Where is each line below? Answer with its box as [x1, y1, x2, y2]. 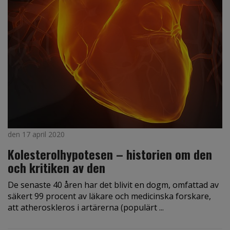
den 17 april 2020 [8, 129, 65, 140]
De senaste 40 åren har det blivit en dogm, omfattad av [8, 179, 219, 191]
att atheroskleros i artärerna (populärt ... [8, 202, 164, 214]
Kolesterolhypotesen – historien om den [8, 145, 212, 164]
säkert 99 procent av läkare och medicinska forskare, [8, 190, 211, 202]
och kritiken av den [8, 158, 105, 177]
